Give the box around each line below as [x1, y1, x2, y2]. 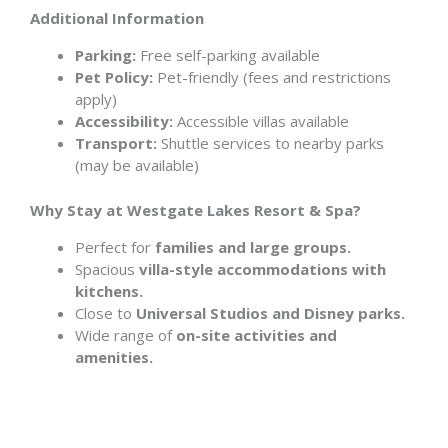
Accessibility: [75, 111, 173, 131]
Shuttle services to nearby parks [157, 133, 384, 153]
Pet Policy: [75, 67, 153, 87]
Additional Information [30, 8, 204, 28]
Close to [75, 302, 136, 323]
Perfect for [75, 236, 155, 257]
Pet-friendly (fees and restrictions [153, 67, 391, 87]
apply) [75, 89, 117, 109]
